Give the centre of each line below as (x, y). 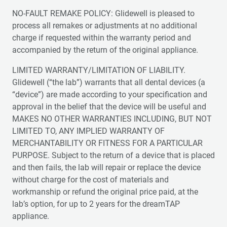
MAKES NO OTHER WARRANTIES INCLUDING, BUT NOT (112, 119)
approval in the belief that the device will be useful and (109, 107)
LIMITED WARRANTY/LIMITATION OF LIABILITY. (99, 70)
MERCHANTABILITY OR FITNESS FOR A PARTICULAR (107, 143)
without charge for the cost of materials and (90, 180)
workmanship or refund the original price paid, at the (105, 192)
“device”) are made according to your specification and (110, 94)
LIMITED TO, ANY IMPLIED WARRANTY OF (88, 131)
